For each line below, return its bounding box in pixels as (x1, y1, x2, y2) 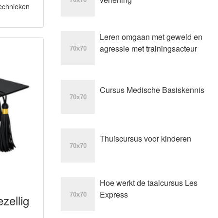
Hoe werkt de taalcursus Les (99, 177, 198, 188)
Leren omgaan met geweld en (99, 31, 202, 42)
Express (99, 189, 128, 200)
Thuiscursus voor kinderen (99, 133, 191, 144)
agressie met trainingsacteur (99, 43, 197, 54)
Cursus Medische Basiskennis (99, 84, 204, 95)
